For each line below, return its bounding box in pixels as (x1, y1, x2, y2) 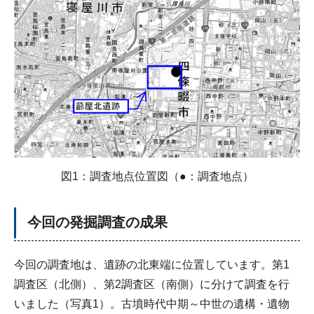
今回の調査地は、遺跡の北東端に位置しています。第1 (14, 258, 289, 271)
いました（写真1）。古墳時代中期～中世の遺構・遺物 (14, 297, 289, 310)
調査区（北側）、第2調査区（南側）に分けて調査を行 (14, 278, 289, 290)
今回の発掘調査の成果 (27, 214, 168, 230)
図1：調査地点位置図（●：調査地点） (60, 170, 254, 182)
